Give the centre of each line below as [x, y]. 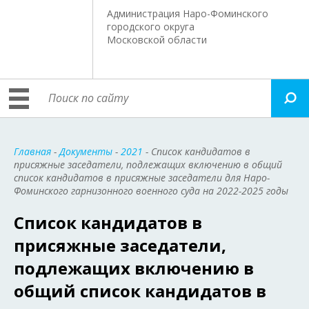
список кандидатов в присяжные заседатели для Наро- [142, 178]
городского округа [151, 27]
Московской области [157, 40]
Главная [32, 151]
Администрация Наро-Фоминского [188, 13]
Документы [86, 151]
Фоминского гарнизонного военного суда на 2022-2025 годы [151, 191]
